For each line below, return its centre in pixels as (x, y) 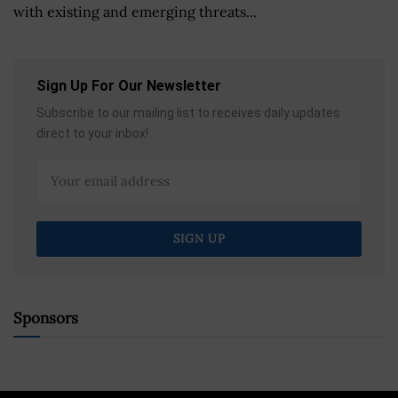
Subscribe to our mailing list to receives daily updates (188, 112)
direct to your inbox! (92, 133)
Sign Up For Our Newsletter (129, 85)
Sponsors (46, 318)
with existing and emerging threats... (135, 11)
